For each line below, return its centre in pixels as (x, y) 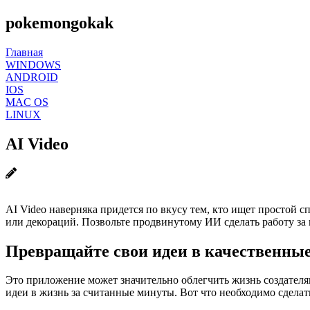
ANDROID (32, 77)
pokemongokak (60, 22)
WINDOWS (33, 64)
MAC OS (27, 102)
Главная (24, 52)
